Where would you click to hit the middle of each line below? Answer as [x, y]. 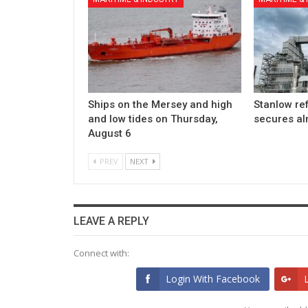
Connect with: [101, 253]
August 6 [110, 133]
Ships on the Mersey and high [160, 104]
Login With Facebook [213, 278]
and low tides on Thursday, [153, 119]
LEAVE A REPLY [111, 221]
